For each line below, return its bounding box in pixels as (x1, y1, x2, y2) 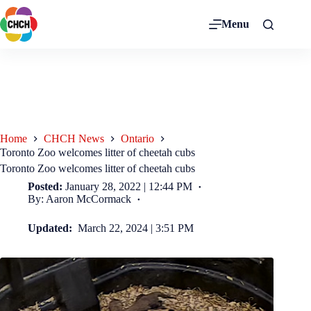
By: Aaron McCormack (28, 192, 131, 205)
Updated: (28, 221, 75, 234)
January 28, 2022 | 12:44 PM (65, 180, 193, 192)
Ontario (121, 133, 154, 145)
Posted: (28, 180, 62, 192)
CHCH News (44, 133, 104, 145)
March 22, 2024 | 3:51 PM (78, 221, 194, 234)
